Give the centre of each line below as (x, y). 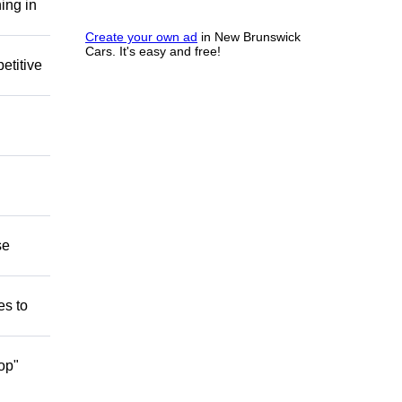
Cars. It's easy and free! (153, 51)
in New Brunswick (249, 37)
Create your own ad (141, 37)
